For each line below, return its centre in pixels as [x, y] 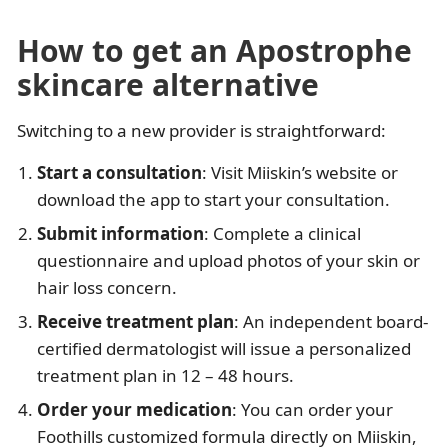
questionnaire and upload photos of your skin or [228, 260]
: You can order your [312, 409]
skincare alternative [168, 84]
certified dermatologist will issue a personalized [224, 348]
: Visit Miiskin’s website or [300, 172]
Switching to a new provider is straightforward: [201, 130]
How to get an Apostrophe [214, 50]
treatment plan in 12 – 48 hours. [165, 375]
